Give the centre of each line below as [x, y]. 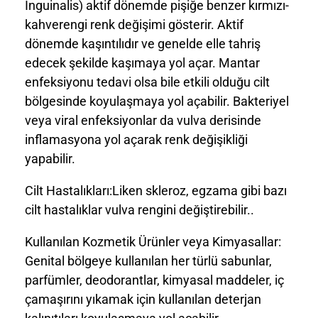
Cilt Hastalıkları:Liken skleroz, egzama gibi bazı [156, 190]
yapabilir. [50, 158]
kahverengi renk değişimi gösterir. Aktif [134, 24]
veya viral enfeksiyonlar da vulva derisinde [143, 120]
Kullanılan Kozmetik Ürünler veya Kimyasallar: [153, 241]
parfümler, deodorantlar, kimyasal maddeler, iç [154, 280]
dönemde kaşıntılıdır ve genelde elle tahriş [143, 43]
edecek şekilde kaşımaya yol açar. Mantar [142, 62]
